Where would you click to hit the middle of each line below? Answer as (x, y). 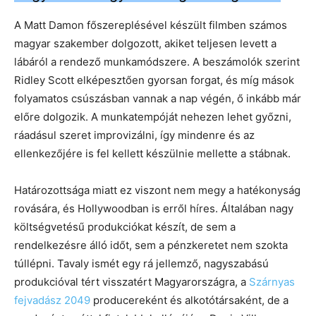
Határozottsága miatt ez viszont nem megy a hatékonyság (157, 190)
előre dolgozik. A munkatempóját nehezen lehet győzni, (153, 116)
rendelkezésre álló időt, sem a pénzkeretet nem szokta (151, 245)
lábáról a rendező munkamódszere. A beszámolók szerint (157, 61)
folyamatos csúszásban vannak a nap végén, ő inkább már (158, 98)
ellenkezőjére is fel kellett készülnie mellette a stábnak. (152, 153)
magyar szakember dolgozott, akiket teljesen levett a (145, 43)
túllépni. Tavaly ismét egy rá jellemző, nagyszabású (141, 263)
